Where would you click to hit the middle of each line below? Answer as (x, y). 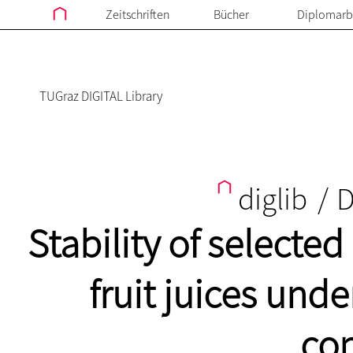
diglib (273, 199)
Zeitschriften (137, 14)
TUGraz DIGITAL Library (101, 96)
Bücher (231, 14)
